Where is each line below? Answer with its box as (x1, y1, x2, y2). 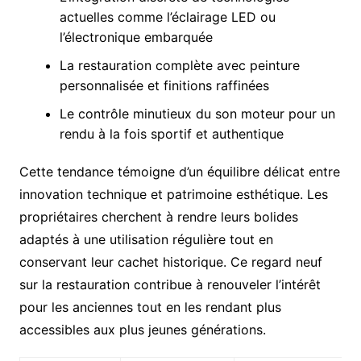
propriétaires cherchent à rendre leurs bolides (19, 209, 298, 226)
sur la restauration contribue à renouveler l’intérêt (19, 276, 321, 293)
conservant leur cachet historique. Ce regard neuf (19, 254, 322, 271)
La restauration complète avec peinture (59, 57, 300, 74)
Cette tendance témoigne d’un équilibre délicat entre (19, 164, 340, 180)
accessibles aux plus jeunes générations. (19, 322, 266, 338)
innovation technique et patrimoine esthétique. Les (19, 186, 328, 203)
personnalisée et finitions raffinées (59, 77, 269, 94)
